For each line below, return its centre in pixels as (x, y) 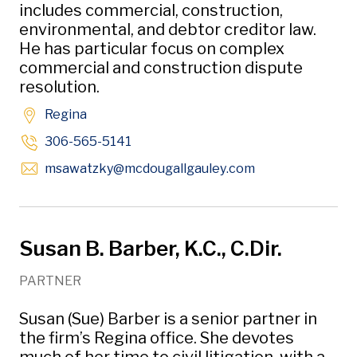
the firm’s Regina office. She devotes (157, 338)
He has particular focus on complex (152, 49)
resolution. (59, 87)
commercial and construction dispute (161, 68)
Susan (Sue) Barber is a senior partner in (168, 319)
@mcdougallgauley (170, 169)
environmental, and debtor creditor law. (168, 29)
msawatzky (79, 169)
